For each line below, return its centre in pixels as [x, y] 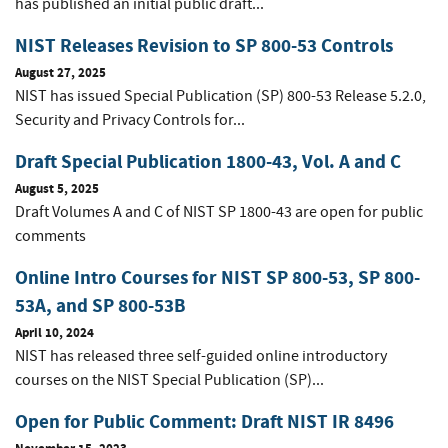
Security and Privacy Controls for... [130, 120]
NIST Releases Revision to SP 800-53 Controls [204, 46]
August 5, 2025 [57, 189]
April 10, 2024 [54, 333]
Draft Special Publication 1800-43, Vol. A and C [208, 162]
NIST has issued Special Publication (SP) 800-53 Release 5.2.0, [220, 96]
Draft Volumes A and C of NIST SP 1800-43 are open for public [219, 212]
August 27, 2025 [60, 73]
